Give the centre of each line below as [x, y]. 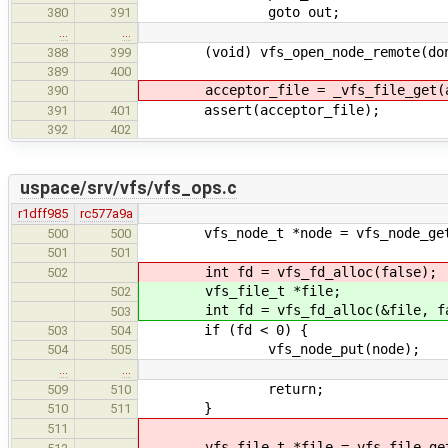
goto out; [240, 11]
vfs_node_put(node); [280, 348]
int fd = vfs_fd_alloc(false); [289, 271]
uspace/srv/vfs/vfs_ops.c [128, 188]
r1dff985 [43, 213]
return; [232, 388]
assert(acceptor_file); [260, 109]
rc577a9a [106, 213]
